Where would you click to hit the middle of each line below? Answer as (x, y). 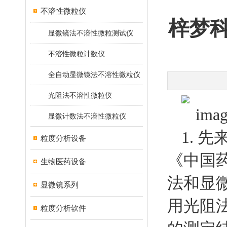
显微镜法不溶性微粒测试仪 (91, 33)
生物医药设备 (63, 161)
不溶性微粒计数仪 (77, 54)
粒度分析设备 (63, 138)
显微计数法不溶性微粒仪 (87, 116)
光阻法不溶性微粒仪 (80, 95)
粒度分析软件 (63, 208)
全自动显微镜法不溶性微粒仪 (94, 74)
